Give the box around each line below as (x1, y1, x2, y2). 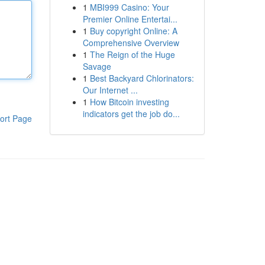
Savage (82, 60, 111, 72)
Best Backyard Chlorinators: (89, 72, 194, 84)
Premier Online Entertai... (82, 13, 177, 25)
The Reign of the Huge (89, 49, 175, 60)
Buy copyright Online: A (89, 25, 177, 37)
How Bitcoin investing (89, 96, 169, 108)
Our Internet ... (82, 84, 138, 96)
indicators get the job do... (82, 108, 180, 119)
